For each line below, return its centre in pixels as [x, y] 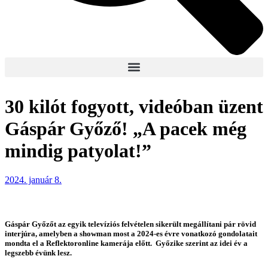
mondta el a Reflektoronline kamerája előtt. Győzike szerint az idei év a [126, 243]
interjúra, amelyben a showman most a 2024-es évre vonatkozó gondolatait [131, 233]
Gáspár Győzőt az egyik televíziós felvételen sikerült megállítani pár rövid [130, 224]
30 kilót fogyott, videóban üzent [134, 106]
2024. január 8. [33, 180]
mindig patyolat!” [78, 150]
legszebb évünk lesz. [38, 252]
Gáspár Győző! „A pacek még [126, 128]
